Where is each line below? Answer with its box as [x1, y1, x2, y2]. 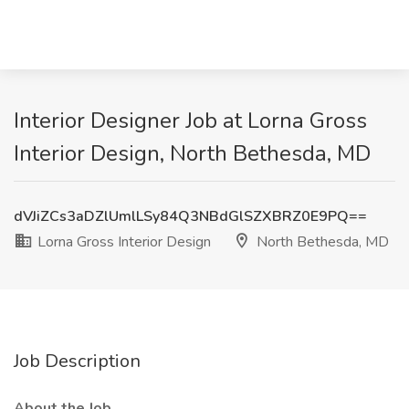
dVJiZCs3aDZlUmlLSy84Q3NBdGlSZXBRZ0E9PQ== [14, 206, 367, 226]
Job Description [14, 349, 141, 373]
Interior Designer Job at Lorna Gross [14, 106, 367, 135]
